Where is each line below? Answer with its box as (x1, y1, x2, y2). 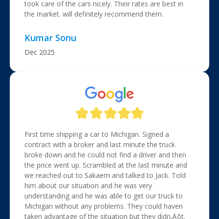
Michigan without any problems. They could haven (24, 201, 183, 211)
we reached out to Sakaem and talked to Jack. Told (24, 171, 186, 180)
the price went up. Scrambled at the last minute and (24, 160, 187, 170)
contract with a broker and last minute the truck (24, 140, 175, 149)
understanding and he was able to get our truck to (24, 191, 183, 200)
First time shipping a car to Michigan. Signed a (24, 130, 169, 139)
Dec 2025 (24, 47, 55, 57)
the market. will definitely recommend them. (24, 9, 163, 19)
